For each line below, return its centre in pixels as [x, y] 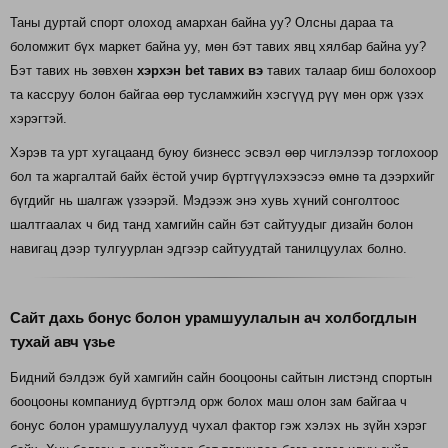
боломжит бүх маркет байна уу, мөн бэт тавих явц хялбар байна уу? [218, 47]
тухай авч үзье [62, 341]
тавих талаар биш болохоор [349, 71]
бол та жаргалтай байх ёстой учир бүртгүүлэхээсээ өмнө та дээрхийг [222, 177]
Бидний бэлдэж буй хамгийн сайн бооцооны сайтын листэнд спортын [221, 378]
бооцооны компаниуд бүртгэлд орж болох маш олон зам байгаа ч [208, 402]
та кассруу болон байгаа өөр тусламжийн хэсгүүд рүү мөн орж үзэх [217, 95]
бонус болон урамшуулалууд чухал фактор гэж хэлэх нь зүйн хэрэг [218, 426]
